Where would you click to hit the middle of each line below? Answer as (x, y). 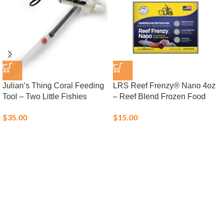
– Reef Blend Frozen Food (159, 96)
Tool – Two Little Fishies (45, 96)
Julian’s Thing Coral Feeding (53, 86)
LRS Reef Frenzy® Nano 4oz (164, 86)
